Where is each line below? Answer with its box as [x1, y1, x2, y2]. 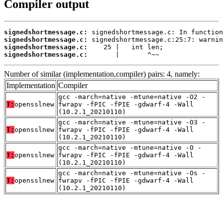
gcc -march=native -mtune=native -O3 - [58, 118, 206, 126]
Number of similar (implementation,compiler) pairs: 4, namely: [4, 69, 200, 78]
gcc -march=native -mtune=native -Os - [58, 169, 206, 177]
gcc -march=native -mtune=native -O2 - [58, 93, 206, 101]
